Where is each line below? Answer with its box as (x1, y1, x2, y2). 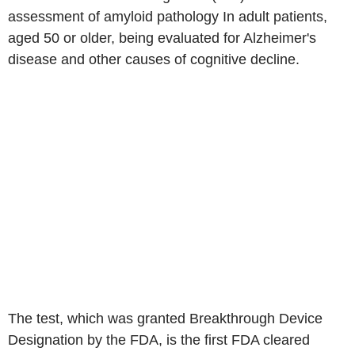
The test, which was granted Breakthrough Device (8, 311, 323, 326)
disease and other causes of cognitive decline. (8, 52, 300, 67)
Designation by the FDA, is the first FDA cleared (8, 332, 310, 348)
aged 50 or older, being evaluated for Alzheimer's (8, 30, 316, 46)
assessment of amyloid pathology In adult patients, (8, 9, 327, 25)
